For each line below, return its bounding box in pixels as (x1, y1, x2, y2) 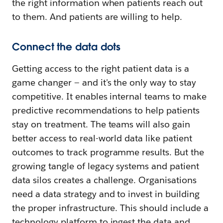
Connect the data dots (12, 40, 121, 53)
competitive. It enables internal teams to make (12, 90, 207, 102)
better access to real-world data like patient (12, 132, 193, 144)
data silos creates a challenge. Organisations (12, 174, 197, 186)
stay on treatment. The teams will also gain (12, 118, 191, 130)
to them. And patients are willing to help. (12, 10, 183, 22)
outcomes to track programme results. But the (12, 146, 205, 158)
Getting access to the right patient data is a (12, 62, 190, 74)
